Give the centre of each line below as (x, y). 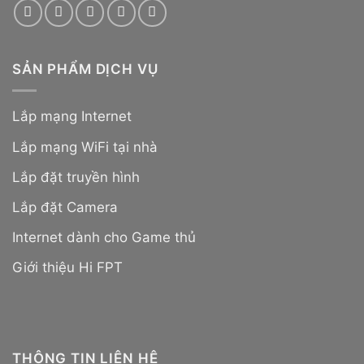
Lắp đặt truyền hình (76, 177)
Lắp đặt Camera (65, 207)
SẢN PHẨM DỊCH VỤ (85, 69)
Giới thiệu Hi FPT (67, 268)
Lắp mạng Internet (72, 117)
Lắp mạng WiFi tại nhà (85, 147)
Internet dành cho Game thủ (104, 238)
